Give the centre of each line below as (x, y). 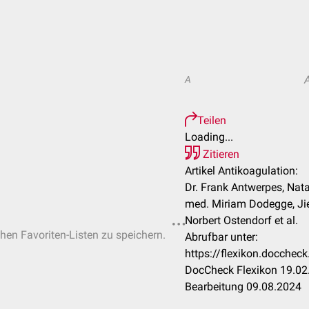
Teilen (212, 120)
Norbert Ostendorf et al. (241, 220)
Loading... (209, 137)
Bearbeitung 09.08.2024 (243, 287)
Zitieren (220, 154)
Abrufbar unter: (221, 237)
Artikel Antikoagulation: (241, 171)
